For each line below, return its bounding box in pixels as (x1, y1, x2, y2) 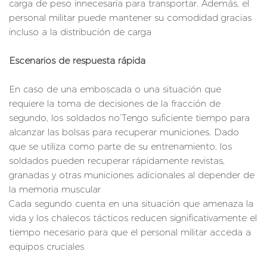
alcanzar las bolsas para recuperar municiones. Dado (9, 126, 239, 138)
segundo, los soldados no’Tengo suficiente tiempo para (9, 112, 250, 124)
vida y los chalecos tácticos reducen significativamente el (9, 212, 257, 224)
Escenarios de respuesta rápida (9, 55, 145, 67)
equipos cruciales (9, 241, 87, 253)
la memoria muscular (9, 184, 104, 195)
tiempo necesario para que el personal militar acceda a (9, 226, 251, 238)
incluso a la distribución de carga (9, 26, 154, 38)
